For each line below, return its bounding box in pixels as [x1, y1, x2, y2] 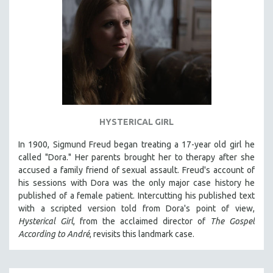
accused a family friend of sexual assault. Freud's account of [18, 165, 255, 175]
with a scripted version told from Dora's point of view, [18, 204, 255, 214]
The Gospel [210, 216, 255, 227]
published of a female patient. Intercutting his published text [18, 191, 255, 201]
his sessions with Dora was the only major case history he [18, 178, 255, 188]
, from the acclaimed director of [73, 216, 210, 227]
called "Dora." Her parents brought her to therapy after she [18, 152, 255, 163]
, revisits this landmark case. [90, 229, 194, 239]
